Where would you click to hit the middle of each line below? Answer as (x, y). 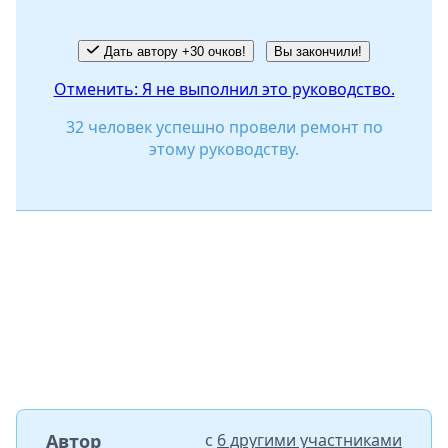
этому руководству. (224, 149)
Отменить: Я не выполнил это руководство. (224, 89)
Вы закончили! (317, 52)
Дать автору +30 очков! (174, 52)
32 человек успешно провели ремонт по (224, 127)
